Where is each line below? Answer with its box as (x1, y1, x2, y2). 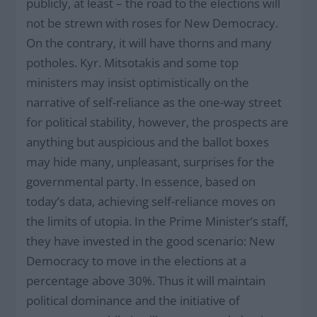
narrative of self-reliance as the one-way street (26, 93, 282, 110)
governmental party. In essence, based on (26, 173, 256, 190)
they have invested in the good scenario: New (26, 232, 275, 249)
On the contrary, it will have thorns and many (26, 34, 272, 51)
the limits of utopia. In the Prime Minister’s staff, (26, 212, 289, 229)
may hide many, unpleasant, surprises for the (26, 153, 275, 170)
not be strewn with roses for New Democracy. (26, 14, 279, 31)
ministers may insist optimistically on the (26, 74, 250, 91)
